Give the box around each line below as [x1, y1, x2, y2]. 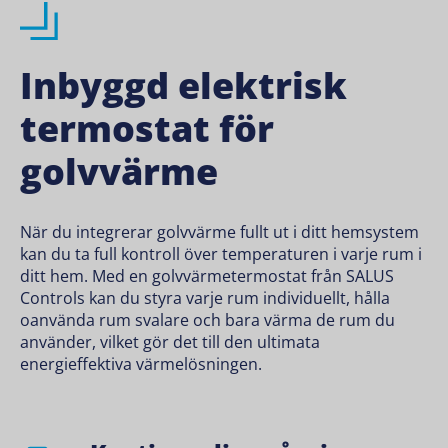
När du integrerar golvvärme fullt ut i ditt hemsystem [20, 220, 419, 243]
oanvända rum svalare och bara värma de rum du [20, 308, 395, 331]
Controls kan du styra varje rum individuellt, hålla [20, 286, 390, 309]
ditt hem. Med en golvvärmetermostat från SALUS [20, 264, 394, 287]
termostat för [20, 103, 274, 153]
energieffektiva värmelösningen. [20, 352, 262, 375]
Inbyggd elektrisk [20, 60, 347, 110]
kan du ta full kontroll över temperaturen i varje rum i [20, 242, 422, 265]
